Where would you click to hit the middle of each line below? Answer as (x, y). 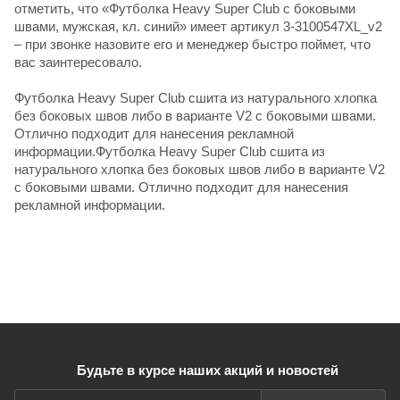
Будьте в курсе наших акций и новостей (207, 370)
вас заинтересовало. (78, 62)
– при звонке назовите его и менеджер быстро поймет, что (192, 44)
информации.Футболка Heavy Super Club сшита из (170, 151)
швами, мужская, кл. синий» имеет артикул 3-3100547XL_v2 (198, 26)
